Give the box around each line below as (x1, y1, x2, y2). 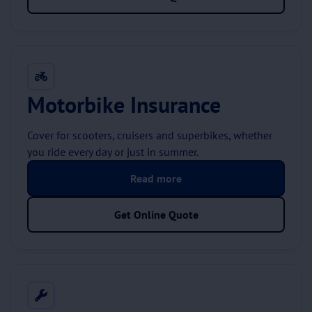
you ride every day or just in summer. (27, 144, 198, 159)
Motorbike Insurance (27, 89, 221, 119)
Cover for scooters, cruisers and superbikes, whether (27, 127, 272, 142)
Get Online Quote (114, 207, 198, 221)
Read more (130, 171, 182, 185)
